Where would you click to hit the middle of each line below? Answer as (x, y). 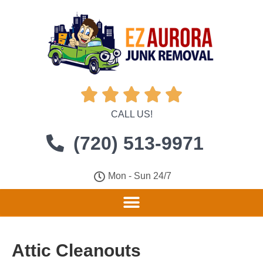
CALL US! (131, 114)
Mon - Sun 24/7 (140, 176)
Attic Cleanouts (76, 250)
